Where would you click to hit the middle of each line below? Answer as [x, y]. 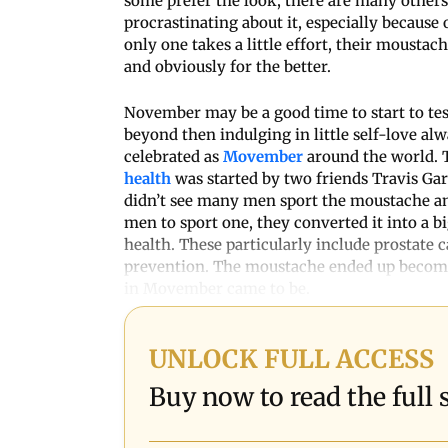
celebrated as [173, 156]
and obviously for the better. [229, 66]
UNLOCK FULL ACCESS [291, 358]
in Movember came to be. [219, 288]
